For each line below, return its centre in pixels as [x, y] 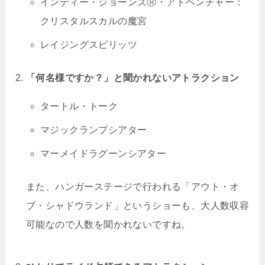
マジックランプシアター [94, 130]
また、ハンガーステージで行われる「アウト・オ [133, 186]
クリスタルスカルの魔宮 [94, 21]
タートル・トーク [79, 106]
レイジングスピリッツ [89, 44]
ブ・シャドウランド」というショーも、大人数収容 [138, 205]
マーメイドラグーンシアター [104, 153]
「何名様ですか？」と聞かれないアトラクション [133, 77]
